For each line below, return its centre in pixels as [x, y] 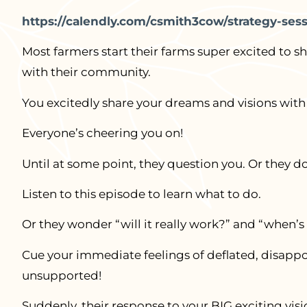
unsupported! [61, 275]
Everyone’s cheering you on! [102, 133]
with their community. [86, 72]
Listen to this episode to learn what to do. [141, 194]
